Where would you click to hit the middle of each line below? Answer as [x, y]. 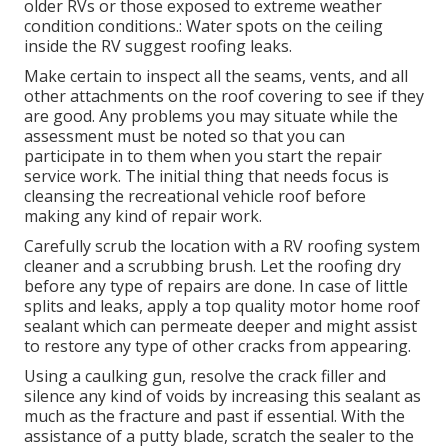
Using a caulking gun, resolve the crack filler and [205, 376]
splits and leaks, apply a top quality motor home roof [222, 306]
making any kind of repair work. [143, 216]
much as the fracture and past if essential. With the [214, 416]
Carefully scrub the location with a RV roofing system [222, 246]
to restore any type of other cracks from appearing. [217, 346]
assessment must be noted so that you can [184, 136]
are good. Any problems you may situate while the [211, 116]
